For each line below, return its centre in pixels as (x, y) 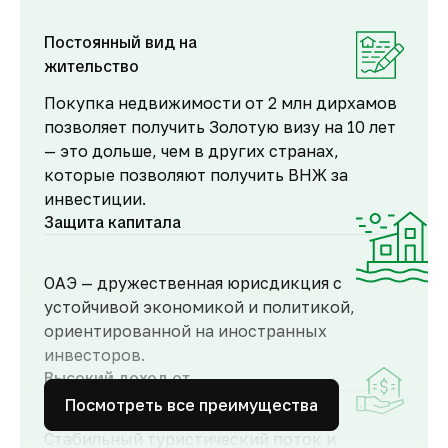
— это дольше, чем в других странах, (191, 151)
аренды (74, 402)
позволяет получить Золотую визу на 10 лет (220, 127)
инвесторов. (94, 355)
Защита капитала (112, 222)
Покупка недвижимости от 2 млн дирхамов (220, 103)
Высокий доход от (117, 378)
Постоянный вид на (120, 42)
